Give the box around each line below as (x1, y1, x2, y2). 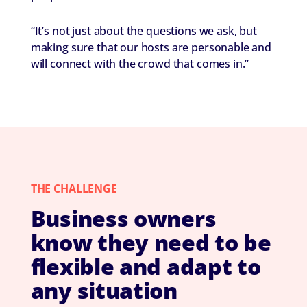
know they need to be (30, 228, 271, 258)
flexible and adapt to (30, 251, 261, 282)
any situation (30, 275, 177, 306)
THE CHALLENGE (30, 181, 117, 197)
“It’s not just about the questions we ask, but (30, 23, 257, 39)
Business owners (30, 204, 217, 234)
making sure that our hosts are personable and (30, 40, 272, 56)
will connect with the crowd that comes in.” (30, 56, 249, 72)
